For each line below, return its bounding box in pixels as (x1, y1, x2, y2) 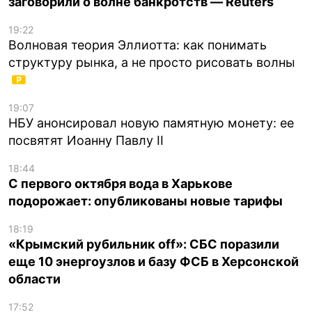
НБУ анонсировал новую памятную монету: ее (8, 115, 294, 130)
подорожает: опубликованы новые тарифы (8, 193, 283, 208)
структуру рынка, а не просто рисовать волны (8, 54, 295, 70)
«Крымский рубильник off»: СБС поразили (8, 236, 279, 251)
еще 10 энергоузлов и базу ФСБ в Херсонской (8, 253, 299, 269)
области (8, 271, 61, 286)
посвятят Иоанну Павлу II (8, 132, 164, 148)
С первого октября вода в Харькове (8, 175, 233, 191)
